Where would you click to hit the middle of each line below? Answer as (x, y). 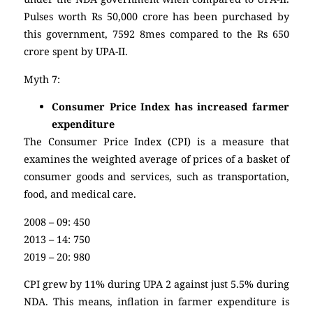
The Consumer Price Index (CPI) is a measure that (156, 142)
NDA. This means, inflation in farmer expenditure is (156, 301)
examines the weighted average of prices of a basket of (156, 159)
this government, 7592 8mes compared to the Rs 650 (156, 34)
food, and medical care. (81, 194)
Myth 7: (42, 79)
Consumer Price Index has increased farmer (170, 107)
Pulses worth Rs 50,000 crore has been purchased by (156, 17)
